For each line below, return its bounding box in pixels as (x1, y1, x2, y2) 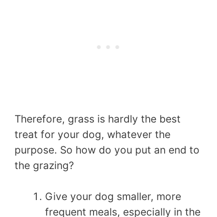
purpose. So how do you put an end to (15, 144, 200, 156)
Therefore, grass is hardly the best (15, 113, 181, 125)
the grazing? (15, 159, 74, 172)
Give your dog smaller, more (45, 190, 181, 202)
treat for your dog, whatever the (15, 128, 170, 141)
